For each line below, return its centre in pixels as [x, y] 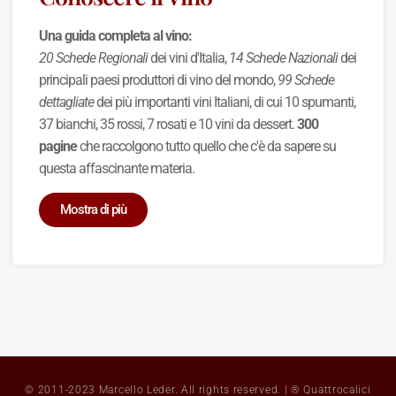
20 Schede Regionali [94, 57]
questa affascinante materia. [117, 168]
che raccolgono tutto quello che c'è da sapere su [207, 146]
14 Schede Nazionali [284, 57]
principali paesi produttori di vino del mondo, [159, 80]
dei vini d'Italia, [189, 57]
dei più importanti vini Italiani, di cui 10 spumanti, [225, 102]
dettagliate [67, 102]
